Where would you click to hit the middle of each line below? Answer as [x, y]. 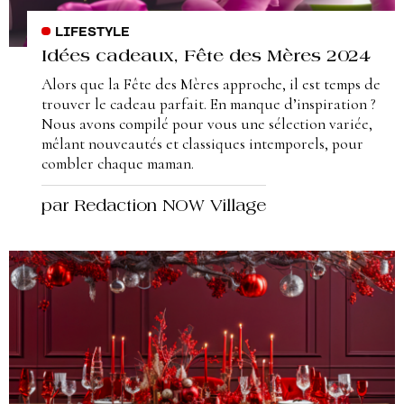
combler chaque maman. [118, 164]
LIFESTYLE [92, 33]
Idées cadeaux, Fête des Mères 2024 [206, 58]
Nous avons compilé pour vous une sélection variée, [207, 124]
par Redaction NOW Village [154, 207]
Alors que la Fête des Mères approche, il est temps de [211, 85]
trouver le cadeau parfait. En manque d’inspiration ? [209, 105]
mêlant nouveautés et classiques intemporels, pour [202, 144]
